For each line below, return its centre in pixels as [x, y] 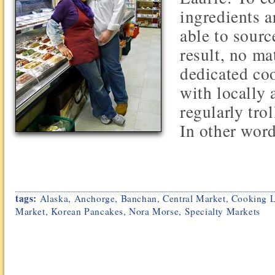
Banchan [139, 198]
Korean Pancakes [87, 211]
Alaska [54, 198]
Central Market [194, 198]
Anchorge [95, 198]
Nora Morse [154, 211]
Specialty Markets [222, 211]
